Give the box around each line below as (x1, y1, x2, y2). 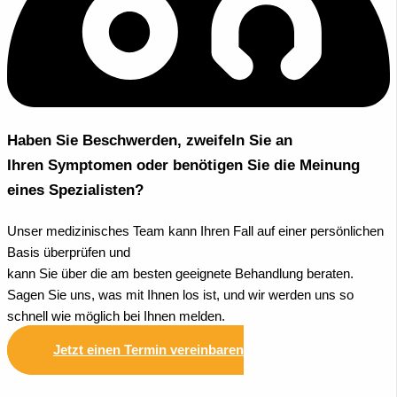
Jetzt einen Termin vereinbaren (53, 343, 244, 358)
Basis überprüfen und (7, 245, 130, 260)
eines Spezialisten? (7, 181, 144, 198)
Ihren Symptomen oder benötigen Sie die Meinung (7, 156, 360, 174)
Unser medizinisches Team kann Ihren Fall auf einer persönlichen (7, 223, 384, 238)
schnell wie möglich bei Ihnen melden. (7, 308, 225, 323)
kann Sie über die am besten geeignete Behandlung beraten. (7, 266, 354, 281)
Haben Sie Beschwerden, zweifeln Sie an (7, 131, 292, 149)
